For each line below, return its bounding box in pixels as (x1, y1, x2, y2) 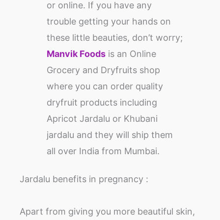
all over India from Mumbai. (47, 146, 160, 157)
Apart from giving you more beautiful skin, (20, 206, 195, 217)
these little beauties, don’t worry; (47, 32, 183, 43)
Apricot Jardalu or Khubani (47, 113, 158, 124)
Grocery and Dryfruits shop (47, 65, 161, 76)
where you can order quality (47, 81, 164, 92)
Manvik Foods (47, 49, 106, 59)
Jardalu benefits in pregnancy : (20, 174, 148, 185)
